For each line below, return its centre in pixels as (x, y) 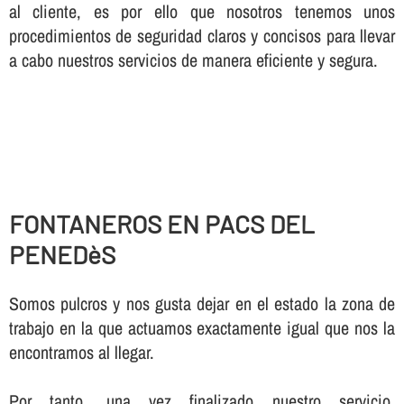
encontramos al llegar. (81, 352)
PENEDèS (62, 255)
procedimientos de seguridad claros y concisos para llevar (202, 35)
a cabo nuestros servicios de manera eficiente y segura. (193, 60)
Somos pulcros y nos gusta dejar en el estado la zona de (202, 303)
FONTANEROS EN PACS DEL (161, 224)
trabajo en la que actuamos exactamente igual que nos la (202, 327)
